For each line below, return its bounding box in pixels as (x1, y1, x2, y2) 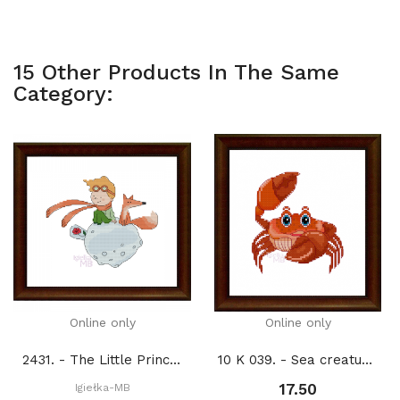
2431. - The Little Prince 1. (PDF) (170, 351, 180, 368)
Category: (13, 80, 113, 106)
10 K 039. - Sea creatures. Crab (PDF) (362, 351, 372, 368)
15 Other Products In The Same (13, 59, 339, 85)
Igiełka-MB (74, 380, 130, 394)
